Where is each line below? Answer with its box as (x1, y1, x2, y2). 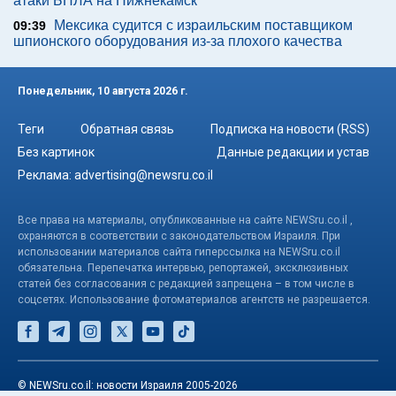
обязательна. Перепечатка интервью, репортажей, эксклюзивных (18, 261, 348, 274)
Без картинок (18, 144, 95, 159)
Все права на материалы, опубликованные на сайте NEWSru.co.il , (18, 213, 353, 226)
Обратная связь (80, 121, 174, 136)
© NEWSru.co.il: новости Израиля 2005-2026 (18, 378, 238, 392)
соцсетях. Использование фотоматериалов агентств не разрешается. (18, 293, 370, 306)
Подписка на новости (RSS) (210, 121, 369, 136)
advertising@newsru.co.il (74, 167, 213, 182)
